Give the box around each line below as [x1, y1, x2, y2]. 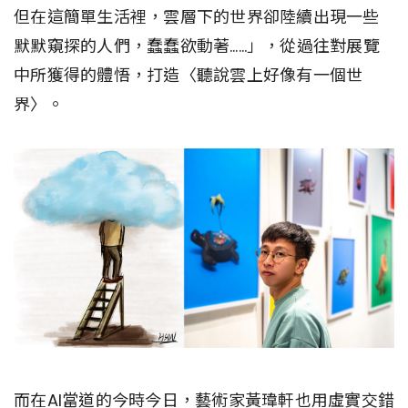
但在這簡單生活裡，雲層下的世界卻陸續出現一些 [14, 5, 380, 29]
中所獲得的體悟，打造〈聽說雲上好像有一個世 [14, 64, 363, 87]
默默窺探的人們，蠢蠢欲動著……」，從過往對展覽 [14, 35, 380, 58]
